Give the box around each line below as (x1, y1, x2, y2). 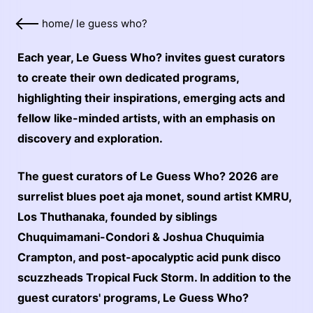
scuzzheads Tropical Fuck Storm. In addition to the (17, 270, 291, 284)
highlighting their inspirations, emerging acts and (17, 91, 285, 105)
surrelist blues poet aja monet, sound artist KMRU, (17, 189, 291, 203)
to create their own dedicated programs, (17, 71, 239, 85)
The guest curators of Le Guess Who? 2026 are (17, 169, 279, 183)
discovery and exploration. (17, 131, 163, 145)
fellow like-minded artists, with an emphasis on (17, 111, 275, 125)
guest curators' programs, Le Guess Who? (17, 291, 249, 305)
